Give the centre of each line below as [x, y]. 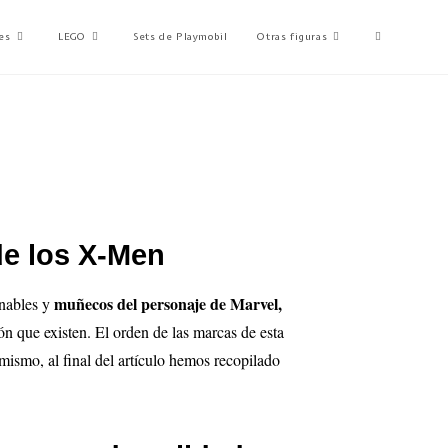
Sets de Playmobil [180, 36]
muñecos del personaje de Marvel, [168, 303]
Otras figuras [292, 36]
